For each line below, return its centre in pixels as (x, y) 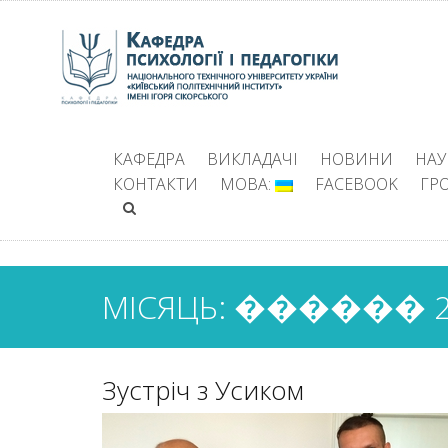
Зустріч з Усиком (203, 390)
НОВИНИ (356, 159)
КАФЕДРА (149, 159)
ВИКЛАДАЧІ (252, 159)
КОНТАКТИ (155, 184)
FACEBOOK (356, 184)
